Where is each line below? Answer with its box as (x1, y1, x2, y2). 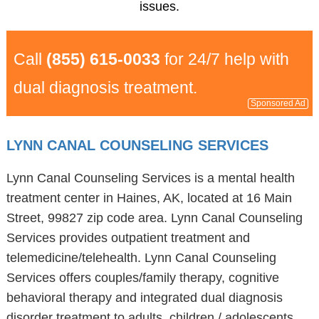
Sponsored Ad (251, 98, 306, 108)
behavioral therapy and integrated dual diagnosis (6, 291, 283, 305)
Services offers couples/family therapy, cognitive (6, 271, 279, 285)
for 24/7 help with (159, 50, 289, 68)
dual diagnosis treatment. (13, 78, 197, 97)
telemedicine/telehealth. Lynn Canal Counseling (6, 251, 276, 265)
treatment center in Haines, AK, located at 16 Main (6, 191, 292, 205)
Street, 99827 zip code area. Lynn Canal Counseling (6, 211, 303, 225)
